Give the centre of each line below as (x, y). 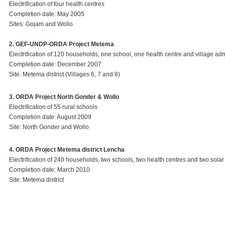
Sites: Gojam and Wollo (41, 24)
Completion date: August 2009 (50, 117)
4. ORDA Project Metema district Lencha (67, 150)
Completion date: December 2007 (55, 64)
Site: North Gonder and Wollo (49, 127)
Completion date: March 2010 (49, 170)
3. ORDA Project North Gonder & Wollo (64, 97)
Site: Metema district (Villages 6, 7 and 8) (65, 74)
